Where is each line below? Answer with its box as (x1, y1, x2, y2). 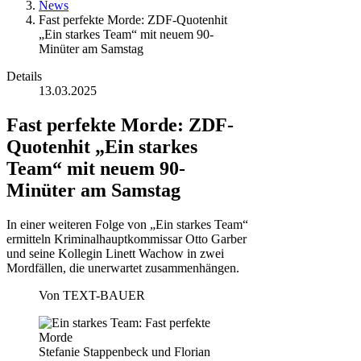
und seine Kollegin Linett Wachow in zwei (6, 246, 224, 260)
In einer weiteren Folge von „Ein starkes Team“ (6, 217, 248, 231)
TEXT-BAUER (63, 288, 145, 302)
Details (6, 69, 42, 83)
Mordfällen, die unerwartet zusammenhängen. (6, 260, 239, 275)
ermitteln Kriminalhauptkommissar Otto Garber (6, 231, 247, 246)
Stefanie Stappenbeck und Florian (39, 344, 210, 359)
